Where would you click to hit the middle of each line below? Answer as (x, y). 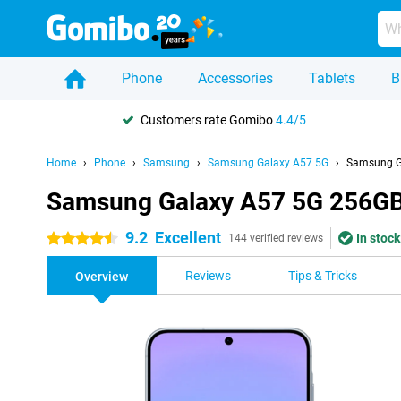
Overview (102, 277)
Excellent (188, 238)
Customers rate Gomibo (208, 119)
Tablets (332, 78)
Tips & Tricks (323, 276)
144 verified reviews (276, 238)
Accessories (235, 78)
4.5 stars (71, 239)
